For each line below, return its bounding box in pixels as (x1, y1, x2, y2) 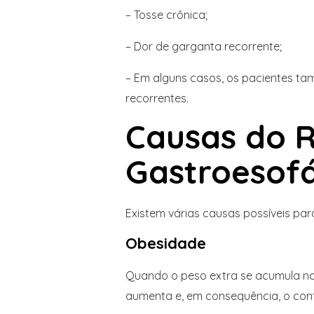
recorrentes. (125, 90, 191, 105)
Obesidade (125, 233, 206, 253)
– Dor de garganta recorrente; (125, 39, 282, 53)
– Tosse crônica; (125, 8, 210, 22)
